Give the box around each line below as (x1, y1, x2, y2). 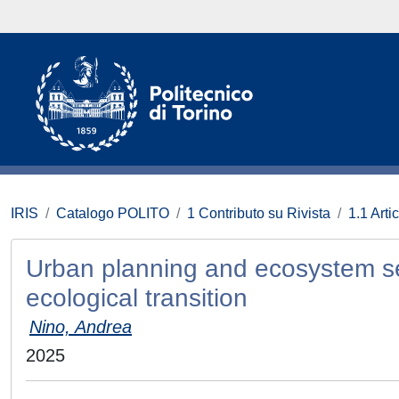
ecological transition (26, 284, 248, 312)
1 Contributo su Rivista (187, 206, 330, 221)
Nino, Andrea (29, 317, 132, 337)
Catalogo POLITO (56, 206, 169, 221)
